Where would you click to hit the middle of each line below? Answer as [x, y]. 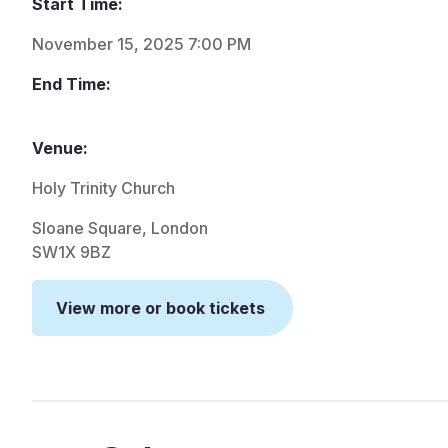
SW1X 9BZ [71, 252]
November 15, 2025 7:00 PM [141, 44]
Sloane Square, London [120, 228]
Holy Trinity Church [103, 188]
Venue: [60, 148]
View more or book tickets [160, 308]
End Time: [71, 84]
